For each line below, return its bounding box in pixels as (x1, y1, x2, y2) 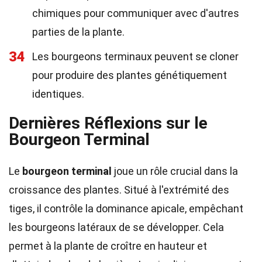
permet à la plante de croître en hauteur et (9, 240, 207, 252)
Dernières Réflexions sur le (9, 113, 208, 133)
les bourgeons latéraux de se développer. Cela (9, 221, 224, 233)
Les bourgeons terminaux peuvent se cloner (32, 50, 239, 63)
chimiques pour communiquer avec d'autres (32, 7, 239, 19)
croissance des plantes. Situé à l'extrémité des (9, 184, 229, 196)
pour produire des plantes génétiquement (32, 69, 227, 81)
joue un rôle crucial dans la (112, 165, 238, 177)
